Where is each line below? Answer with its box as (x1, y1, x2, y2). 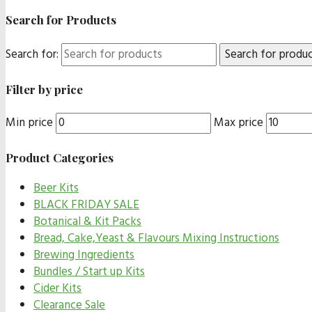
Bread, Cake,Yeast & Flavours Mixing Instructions (33, 229, 279, 249)
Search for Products (6, 12, 116, 28)
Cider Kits (33, 279, 81, 299)
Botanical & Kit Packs (33, 212, 141, 232)
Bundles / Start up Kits (33, 263, 145, 282)
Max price (214, 113, 263, 132)
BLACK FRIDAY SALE (33, 196, 139, 215)
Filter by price (6, 81, 83, 97)
